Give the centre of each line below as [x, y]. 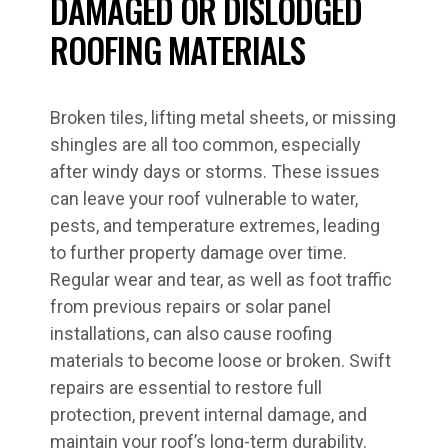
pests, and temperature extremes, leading [215, 225]
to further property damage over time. [198, 252]
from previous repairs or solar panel [190, 306]
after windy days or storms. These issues [215, 171]
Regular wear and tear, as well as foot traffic [221, 279]
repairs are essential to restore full [186, 387]
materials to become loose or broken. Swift [220, 360]
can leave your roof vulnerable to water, [204, 198]
